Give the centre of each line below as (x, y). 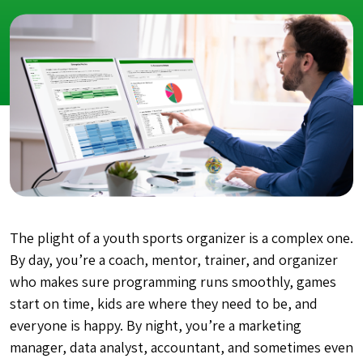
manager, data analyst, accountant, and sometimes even (181, 347)
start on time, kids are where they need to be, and (164, 303)
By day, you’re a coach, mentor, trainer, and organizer (174, 260)
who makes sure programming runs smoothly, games (173, 282)
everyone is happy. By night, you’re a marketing (156, 325)
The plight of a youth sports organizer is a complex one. (181, 238)
